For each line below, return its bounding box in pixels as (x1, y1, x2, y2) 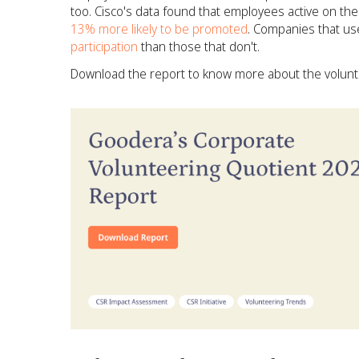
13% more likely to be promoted (71, 20, 248, 38)
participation (71, 38, 138, 55)
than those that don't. (138, 38, 260, 55)
